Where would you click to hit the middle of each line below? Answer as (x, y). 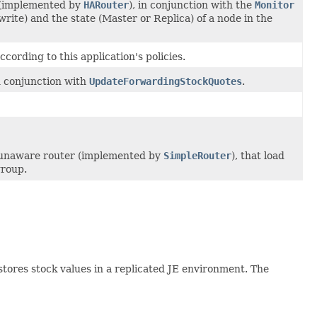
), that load (258, 155)
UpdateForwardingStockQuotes (166, 81)
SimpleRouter (197, 155)
